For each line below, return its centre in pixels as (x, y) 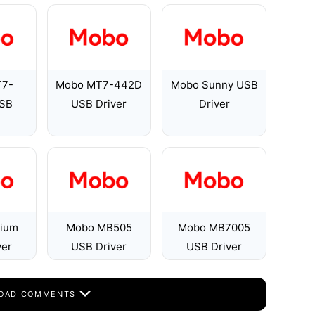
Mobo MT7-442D (99, 85)
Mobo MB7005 (214, 227)
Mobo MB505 (99, 227)
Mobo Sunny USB (214, 85)
